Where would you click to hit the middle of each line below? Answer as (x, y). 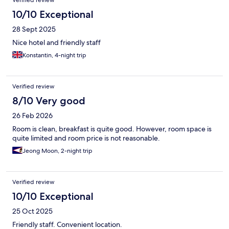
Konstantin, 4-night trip (54, 55)
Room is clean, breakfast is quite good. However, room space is (112, 129)
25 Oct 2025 (32, 211)
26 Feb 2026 (32, 116)
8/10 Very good (49, 101)
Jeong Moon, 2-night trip (58, 151)
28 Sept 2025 (34, 29)
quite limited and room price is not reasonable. (86, 138)
